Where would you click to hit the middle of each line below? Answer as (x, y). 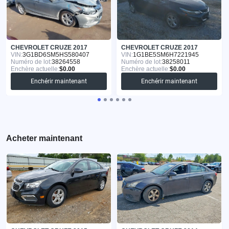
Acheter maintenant (44, 139)
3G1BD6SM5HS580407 (56, 55)
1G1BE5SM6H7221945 (166, 55)
